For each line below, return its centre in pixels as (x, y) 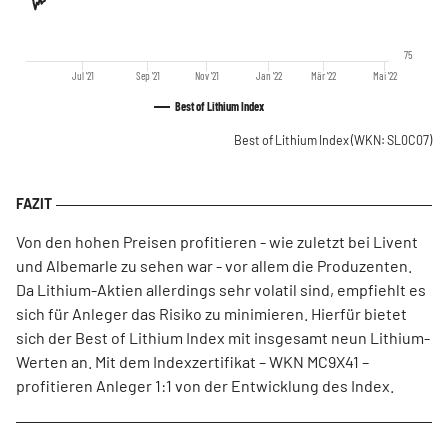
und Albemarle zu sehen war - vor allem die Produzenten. (214, 265)
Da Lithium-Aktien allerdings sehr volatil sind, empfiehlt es (221, 289)
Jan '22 (270, 75)
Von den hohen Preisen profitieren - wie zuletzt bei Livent (217, 241)
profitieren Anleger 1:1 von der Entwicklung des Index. (205, 385)
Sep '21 (147, 75)
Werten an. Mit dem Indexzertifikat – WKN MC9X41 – (192, 361)
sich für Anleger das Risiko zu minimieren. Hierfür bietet (211, 313)
